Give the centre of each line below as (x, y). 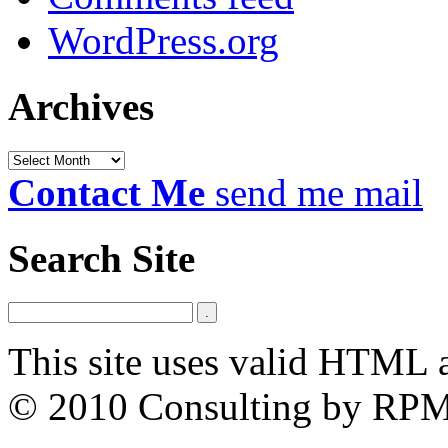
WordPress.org (163, 41)
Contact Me (106, 192)
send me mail (319, 192)
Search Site (101, 258)
